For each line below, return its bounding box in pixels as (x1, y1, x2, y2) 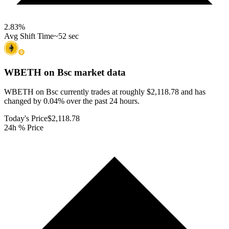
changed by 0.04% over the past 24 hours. (4, 97, 140, 106)
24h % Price (4, 123, 43, 132)
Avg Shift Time (4, 31, 54, 40)
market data (72, 66, 126, 78)
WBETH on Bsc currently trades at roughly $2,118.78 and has (4, 87, 205, 97)
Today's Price (4, 114, 48, 123)
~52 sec (54, 31, 79, 40)
